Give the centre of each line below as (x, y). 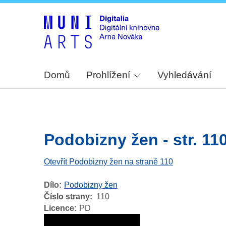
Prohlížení (108, 75)
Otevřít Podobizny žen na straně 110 (108, 162)
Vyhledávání (185, 75)
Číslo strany (67, 197)
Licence (59, 208)
